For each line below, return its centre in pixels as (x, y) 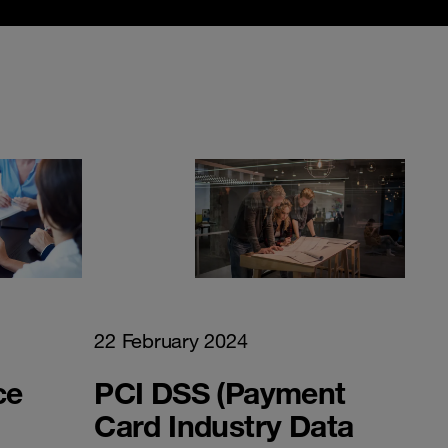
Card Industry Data (224, 425)
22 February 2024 (171, 340)
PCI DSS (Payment (220, 392)
